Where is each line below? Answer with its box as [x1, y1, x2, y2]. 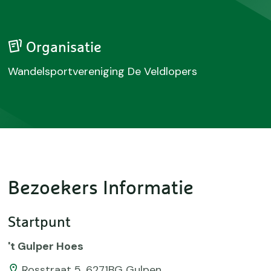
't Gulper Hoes [8, 239, 84, 253]
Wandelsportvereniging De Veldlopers [8, 64, 198, 79]
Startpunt [8, 215, 71, 230]
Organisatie [22, 41, 102, 55]
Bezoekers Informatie [8, 179, 194, 198]
